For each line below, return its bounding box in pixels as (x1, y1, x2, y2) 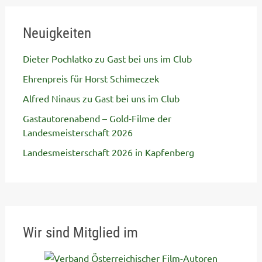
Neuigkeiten (22, 25, 91, 42)
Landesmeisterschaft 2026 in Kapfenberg (22, 146, 194, 158)
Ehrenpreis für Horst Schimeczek (22, 73, 159, 84)
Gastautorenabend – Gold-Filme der (22, 112, 171, 124)
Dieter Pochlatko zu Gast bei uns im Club (22, 53, 192, 64)
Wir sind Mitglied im (22, 224, 138, 241)
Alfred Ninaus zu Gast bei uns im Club (22, 92, 180, 104)
